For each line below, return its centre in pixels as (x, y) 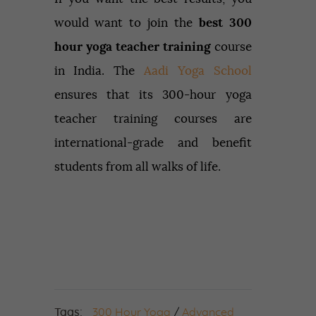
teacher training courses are (153, 119)
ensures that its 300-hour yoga (153, 95)
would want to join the (126, 23)
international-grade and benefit (153, 142)
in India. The (99, 71)
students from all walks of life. (137, 166)
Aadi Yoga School (197, 71)
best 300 (225, 23)
